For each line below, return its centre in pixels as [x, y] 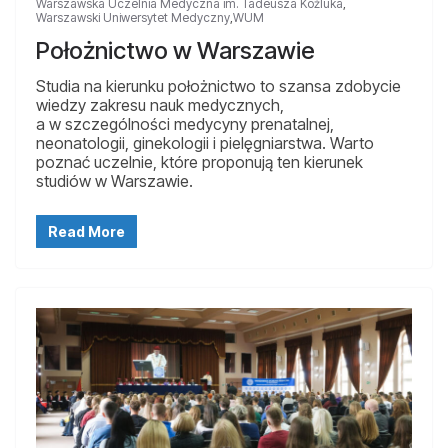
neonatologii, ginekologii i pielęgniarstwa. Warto [205, 143]
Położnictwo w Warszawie [175, 51]
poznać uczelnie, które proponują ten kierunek [199, 162]
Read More [86, 232]
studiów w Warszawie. [114, 181]
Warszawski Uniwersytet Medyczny [133, 18]
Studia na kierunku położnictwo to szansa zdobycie [218, 86]
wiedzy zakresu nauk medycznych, [160, 105]
